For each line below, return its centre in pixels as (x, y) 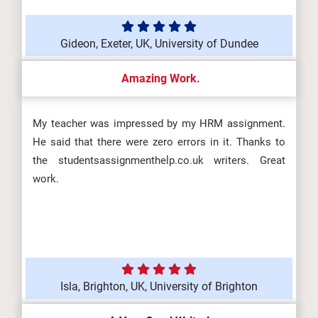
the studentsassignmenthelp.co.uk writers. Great (159, 160)
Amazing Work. (159, 78)
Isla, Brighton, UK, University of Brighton (159, 286)
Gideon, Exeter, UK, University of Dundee (159, 44)
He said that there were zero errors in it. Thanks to (159, 142)
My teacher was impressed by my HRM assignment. (159, 124)
